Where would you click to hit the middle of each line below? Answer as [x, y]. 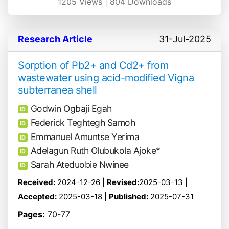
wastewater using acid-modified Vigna [106, 78]
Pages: [31, 214]
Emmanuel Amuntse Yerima [85, 136]
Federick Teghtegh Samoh [83, 123]
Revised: [123, 182]
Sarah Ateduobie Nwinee [79, 165]
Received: [37, 182]
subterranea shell [58, 90]
